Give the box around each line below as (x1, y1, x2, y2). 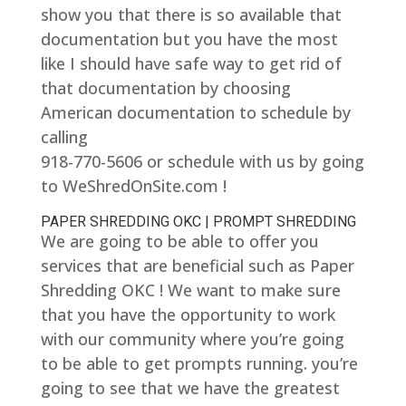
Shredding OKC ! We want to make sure (40, 279, 341, 302)
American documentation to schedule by (40, 101, 351, 124)
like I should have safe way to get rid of (40, 53, 342, 75)
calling (40, 126, 88, 149)
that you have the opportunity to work (40, 304, 335, 326)
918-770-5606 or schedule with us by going (40, 150, 364, 173)
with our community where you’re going (40, 328, 344, 351)
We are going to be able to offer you (40, 230, 319, 253)
